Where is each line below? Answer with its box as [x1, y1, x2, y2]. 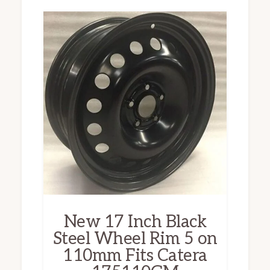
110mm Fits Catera [63, 245, 207, 266]
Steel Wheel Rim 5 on [52, 228, 218, 249]
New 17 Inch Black [63, 212, 207, 232]
